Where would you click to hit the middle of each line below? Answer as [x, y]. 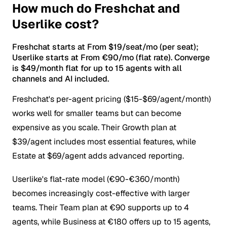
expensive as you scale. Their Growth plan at [94, 128]
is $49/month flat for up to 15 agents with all [97, 68]
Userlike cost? [55, 24]
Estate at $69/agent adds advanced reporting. [98, 156]
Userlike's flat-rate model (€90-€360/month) [96, 179]
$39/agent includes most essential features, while [104, 142]
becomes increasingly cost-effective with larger [101, 194]
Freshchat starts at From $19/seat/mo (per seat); [105, 47]
